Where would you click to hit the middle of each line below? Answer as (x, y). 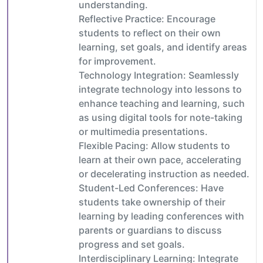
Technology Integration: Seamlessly (159, 75)
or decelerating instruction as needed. (164, 173)
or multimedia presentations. (143, 131)
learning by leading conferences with (161, 216)
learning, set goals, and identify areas (163, 47)
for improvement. (117, 61)
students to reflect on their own (150, 33)
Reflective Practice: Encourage (147, 18)
